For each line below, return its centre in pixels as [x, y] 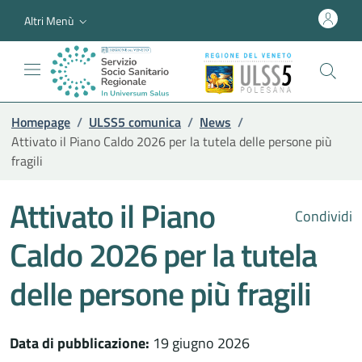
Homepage [41, 122]
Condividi [322, 216]
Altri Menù [49, 20]
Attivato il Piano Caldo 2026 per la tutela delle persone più [172, 141]
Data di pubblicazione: [80, 343]
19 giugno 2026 [200, 343]
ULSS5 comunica [135, 122]
